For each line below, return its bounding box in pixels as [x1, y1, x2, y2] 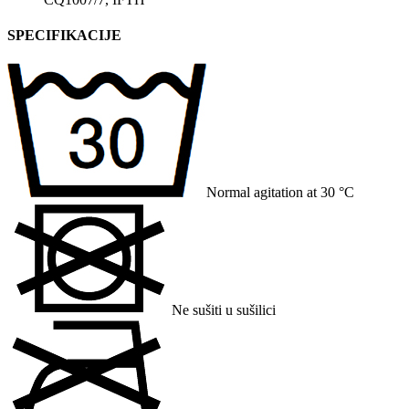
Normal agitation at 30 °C [206, 184, 354, 201]
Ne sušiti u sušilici [172, 302, 276, 319]
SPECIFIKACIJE [7, 27, 121, 44]
